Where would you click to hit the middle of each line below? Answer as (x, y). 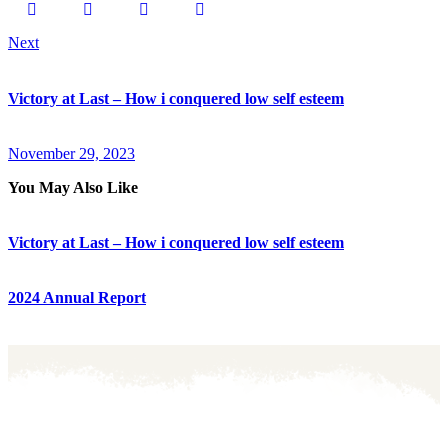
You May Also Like (73, 187)
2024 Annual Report (77, 298)
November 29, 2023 (71, 153)
